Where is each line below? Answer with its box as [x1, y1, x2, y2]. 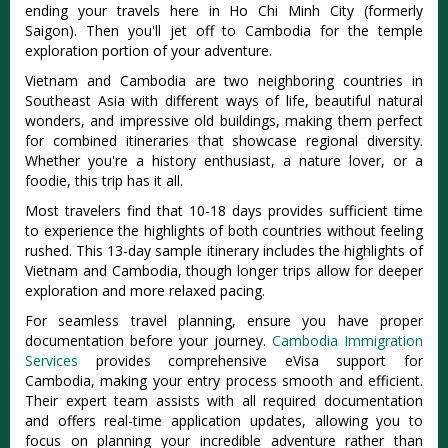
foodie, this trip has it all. [25, 170, 183, 190]
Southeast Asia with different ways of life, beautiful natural [25, 90, 423, 110]
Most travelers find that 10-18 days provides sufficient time [25, 200, 423, 220]
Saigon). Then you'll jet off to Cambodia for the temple [25, 20, 423, 40]
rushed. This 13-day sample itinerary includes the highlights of [25, 240, 423, 260]
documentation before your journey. [25, 330, 272, 350]
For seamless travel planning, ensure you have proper [25, 310, 423, 330]
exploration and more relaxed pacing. [25, 280, 265, 300]
